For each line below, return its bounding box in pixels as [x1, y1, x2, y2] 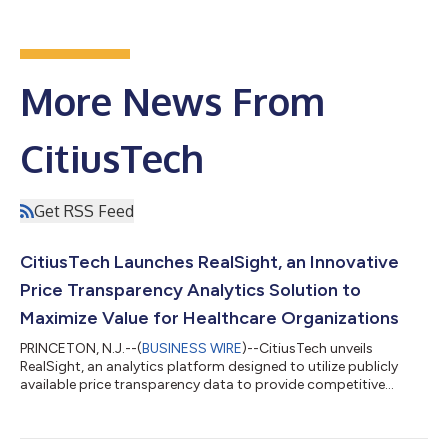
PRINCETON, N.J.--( [20, 339, 142, 357]
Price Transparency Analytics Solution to [20, 278, 361, 301]
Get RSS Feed [34, 200, 134, 221]
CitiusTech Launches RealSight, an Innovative [20, 250, 399, 273]
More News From [20, 76, 325, 125]
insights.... [20, 393, 83, 411]
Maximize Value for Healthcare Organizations [20, 306, 399, 329]
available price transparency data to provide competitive [20, 375, 385, 393]
